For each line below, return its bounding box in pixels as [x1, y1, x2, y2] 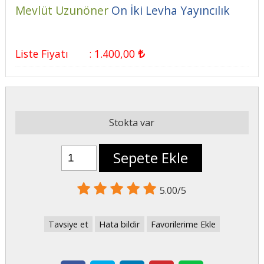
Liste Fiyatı [15, 46, 68, 61]
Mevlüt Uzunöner [15, 2, 108, 18]
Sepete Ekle [113, 148, 189, 168]
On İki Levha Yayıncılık [111, 2, 230, 18]
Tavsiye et [48, 218, 89, 230]
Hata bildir [99, 218, 140, 230]
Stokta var [109, 116, 155, 130]
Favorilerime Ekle [150, 218, 216, 230]
